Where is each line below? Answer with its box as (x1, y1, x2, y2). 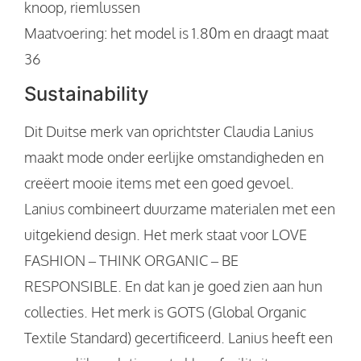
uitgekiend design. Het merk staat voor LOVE (24, 226, 307, 244)
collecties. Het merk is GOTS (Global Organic (24, 303, 306, 322)
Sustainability (24, 82, 154, 106)
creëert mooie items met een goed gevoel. (24, 174, 294, 193)
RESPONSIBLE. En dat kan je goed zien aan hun (24, 277, 322, 296)
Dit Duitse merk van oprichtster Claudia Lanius (24, 122, 313, 141)
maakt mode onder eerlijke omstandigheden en (24, 148, 324, 167)
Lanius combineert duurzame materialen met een (24, 200, 335, 218)
